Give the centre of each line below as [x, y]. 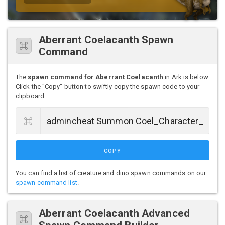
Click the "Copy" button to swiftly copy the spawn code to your [108, 86]
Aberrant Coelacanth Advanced [114, 213]
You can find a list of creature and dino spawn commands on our [111, 173]
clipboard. [31, 96]
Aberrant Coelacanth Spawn [106, 39]
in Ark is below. [186, 77]
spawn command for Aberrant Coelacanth [96, 77]
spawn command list [46, 182]
